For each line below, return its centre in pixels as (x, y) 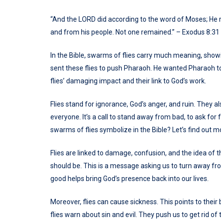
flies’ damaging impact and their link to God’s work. (128, 81)
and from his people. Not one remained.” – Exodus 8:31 (135, 32)
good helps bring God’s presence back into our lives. (129, 179)
